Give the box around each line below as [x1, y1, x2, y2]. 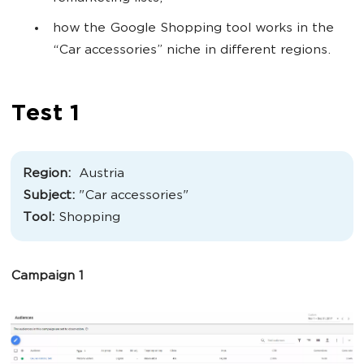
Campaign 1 [11, 270, 83, 284]
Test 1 [11, 102, 79, 127]
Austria [79, 167, 124, 181]
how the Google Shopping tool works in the [53, 22, 334, 36]
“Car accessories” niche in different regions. [53, 44, 331, 58]
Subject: [23, 189, 75, 203]
